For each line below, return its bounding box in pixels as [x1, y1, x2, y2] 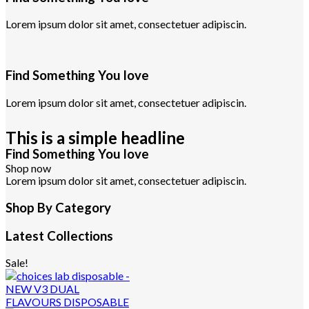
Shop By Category [6, 200, 111, 216]
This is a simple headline [6, 127, 185, 148]
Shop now [6, 161, 51, 175]
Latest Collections [6, 228, 113, 243]
